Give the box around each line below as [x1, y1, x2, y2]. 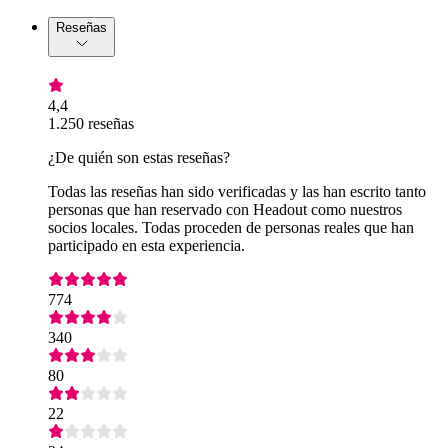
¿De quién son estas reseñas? [48, 148, 230, 166]
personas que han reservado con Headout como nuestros [48, 200, 402, 218]
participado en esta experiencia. [48, 236, 245, 254]
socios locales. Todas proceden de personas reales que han [48, 218, 414, 236]
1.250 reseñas [48, 114, 134, 132]
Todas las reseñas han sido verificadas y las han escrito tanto [48, 182, 426, 200]
